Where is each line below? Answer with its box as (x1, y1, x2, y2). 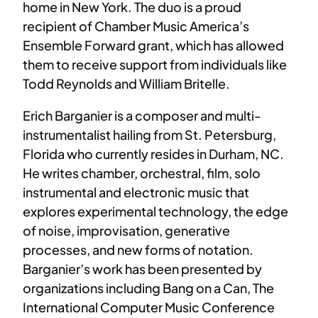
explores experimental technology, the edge (23, 203, 288, 220)
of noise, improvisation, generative (23, 222, 230, 239)
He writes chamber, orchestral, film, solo (23, 165, 261, 182)
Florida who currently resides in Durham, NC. (23, 146, 284, 163)
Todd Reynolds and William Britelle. (23, 75, 230, 92)
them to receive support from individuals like (23, 56, 287, 73)
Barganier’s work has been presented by (23, 261, 262, 278)
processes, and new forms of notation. (23, 241, 253, 258)
